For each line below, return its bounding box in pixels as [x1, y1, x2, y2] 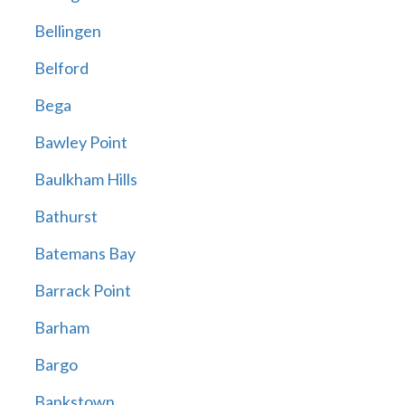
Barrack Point [33, 280, 131, 301]
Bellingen [33, 21, 101, 42]
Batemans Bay [33, 243, 136, 264]
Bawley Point [33, 132, 127, 153]
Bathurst [33, 206, 98, 227]
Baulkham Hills [33, 169, 137, 190]
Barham [33, 317, 89, 338]
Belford [33, 58, 89, 79]
